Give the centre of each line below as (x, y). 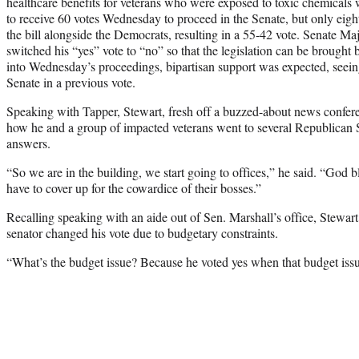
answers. (28, 143)
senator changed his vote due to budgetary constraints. (142, 232)
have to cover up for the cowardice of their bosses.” (134, 188)
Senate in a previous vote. (71, 82)
